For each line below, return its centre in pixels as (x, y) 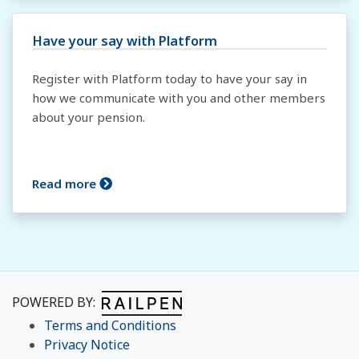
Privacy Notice (87, 345)
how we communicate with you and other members (179, 98)
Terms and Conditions (110, 325)
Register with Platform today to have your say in (169, 79)
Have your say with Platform (125, 40)
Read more (66, 184)
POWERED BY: (57, 302)
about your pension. (89, 117)
